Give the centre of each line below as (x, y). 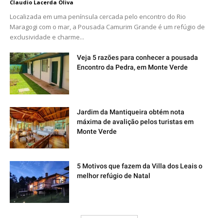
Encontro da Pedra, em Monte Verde (133, 67)
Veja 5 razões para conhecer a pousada (138, 57)
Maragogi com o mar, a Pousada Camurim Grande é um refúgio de (107, 27)
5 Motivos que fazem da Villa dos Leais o (140, 166)
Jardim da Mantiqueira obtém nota (131, 112)
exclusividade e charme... (47, 37)
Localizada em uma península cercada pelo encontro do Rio (98, 17)
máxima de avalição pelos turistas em (136, 121)
